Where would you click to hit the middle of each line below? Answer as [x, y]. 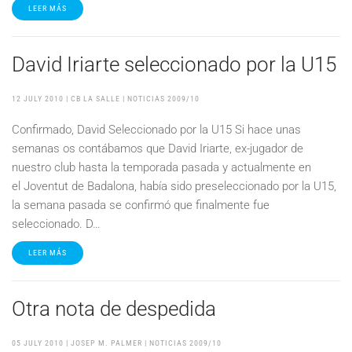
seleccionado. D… [56, 224]
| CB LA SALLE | [95, 99]
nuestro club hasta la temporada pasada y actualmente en [161, 167]
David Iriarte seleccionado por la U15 [174, 64]
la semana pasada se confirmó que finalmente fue [141, 205]
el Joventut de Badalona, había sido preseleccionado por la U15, [174, 186]
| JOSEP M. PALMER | [106, 343]
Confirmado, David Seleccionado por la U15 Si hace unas [156, 130]
